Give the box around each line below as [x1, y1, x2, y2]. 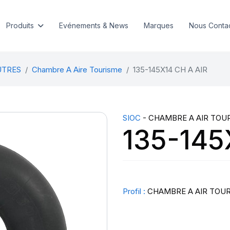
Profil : [123, 186, 145, 196]
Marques [143, 21, 174, 30]
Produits [6, 21, 34, 30]
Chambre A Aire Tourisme [31, 65, 122, 74]
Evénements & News [59, 21, 128, 30]
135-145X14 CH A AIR [132, 65, 207, 74]
